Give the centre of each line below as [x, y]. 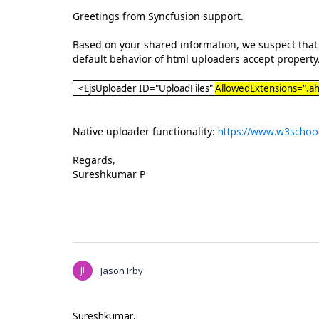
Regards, [94, 160]
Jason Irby [122, 271]
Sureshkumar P [110, 174]
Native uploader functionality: [145, 131]
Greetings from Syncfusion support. [158, 16]
